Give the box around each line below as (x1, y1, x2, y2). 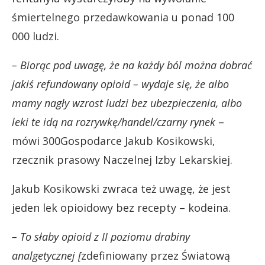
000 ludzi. (12, 28, 59, 43)
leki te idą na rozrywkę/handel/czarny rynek (12, 114, 215, 129)
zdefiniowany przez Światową (81, 248, 230, 263)
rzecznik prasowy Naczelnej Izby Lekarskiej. (12, 152, 232, 167)
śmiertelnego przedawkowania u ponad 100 (12, 9, 234, 24)
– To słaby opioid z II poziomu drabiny (12, 229, 190, 244)
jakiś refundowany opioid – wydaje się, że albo (12, 76, 229, 91)
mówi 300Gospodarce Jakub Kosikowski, (12, 133, 215, 148)
